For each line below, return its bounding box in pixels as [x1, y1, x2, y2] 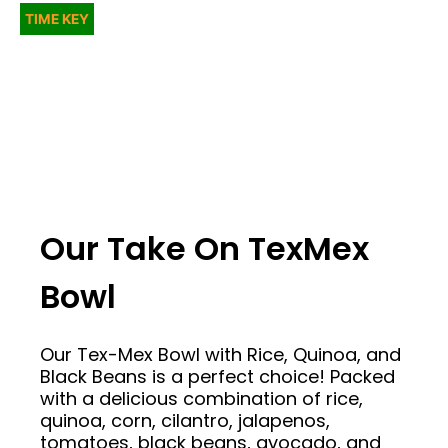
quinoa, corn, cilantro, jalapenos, [40, 407, 330, 433]
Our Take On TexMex [40, 226, 369, 272]
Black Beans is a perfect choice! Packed [40, 363, 395, 389]
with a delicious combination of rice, [40, 385, 363, 411]
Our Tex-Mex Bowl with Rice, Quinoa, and [40, 341, 401, 367]
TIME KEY [25, 11, 89, 28]
